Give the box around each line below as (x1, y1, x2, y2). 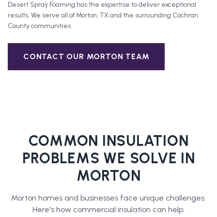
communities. (30, 22, 72, 31)
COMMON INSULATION (28, 132, 189, 150)
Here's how (32, 205, 73, 215)
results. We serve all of (8, 11, 76, 20)
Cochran (172, 11, 198, 20)
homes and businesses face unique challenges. (36, 193, 206, 203)
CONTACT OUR (23, 52, 87, 62)
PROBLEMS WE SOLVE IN (22, 149, 195, 168)
